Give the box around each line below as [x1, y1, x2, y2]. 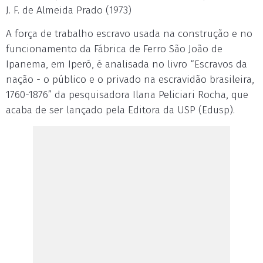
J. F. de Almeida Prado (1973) [6, 4, 131, 17]
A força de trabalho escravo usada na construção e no [6, 28, 252, 41]
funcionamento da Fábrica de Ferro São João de [6, 43, 222, 56]
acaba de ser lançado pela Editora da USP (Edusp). [6, 104, 235, 117]
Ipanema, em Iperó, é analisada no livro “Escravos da [6, 58, 247, 71]
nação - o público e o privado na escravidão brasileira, [6, 73, 254, 86]
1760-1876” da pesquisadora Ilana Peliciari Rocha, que [6, 89, 248, 102]
